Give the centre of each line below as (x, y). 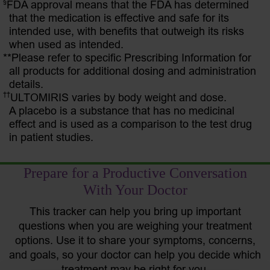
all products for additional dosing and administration (133, 71)
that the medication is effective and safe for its (119, 18)
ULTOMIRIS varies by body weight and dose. (118, 98)
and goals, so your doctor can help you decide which (135, 255)
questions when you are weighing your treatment (135, 226)
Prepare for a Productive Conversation (135, 173)
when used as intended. (66, 45)
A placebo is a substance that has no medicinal (122, 111)
